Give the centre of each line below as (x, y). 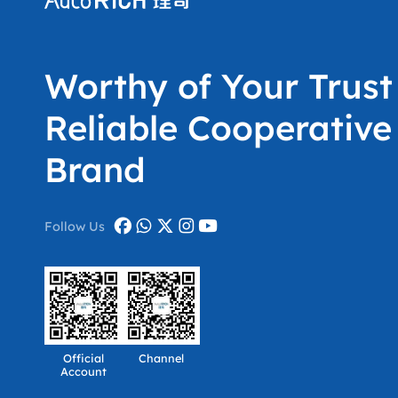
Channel (162, 358)
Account (83, 371)
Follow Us (75, 227)
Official (83, 358)
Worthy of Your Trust (219, 87)
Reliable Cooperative (218, 128)
